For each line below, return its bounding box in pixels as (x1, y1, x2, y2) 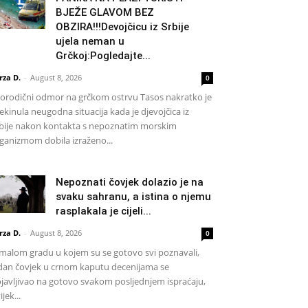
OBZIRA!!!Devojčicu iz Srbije (56, 21, 189, 33)
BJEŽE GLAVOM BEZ (56, 6, 154, 19)
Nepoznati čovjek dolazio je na (56, 176, 203, 188)
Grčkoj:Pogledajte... (56, 49, 151, 62)
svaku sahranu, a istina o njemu (56, 190, 211, 203)
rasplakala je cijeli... (56, 205, 151, 217)
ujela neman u (56, 35, 124, 47)
